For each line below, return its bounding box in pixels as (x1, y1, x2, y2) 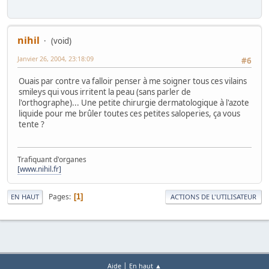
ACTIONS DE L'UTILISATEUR (171, 192, 256, 202)
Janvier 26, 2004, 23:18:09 (17, 53, 94, 63)
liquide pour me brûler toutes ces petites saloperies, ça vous (19, 107, 240, 119)
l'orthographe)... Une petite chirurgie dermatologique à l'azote (19, 97, 249, 108)
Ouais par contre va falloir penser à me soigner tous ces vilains (19, 75, 247, 86)
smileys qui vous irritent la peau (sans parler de (19, 86, 191, 97)
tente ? (19, 118, 44, 130)
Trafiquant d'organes (17, 154, 86, 165)
